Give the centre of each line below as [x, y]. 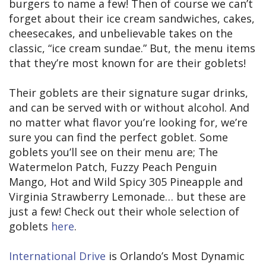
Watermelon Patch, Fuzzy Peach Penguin [113, 167]
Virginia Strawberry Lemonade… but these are [127, 196]
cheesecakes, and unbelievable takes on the [121, 33]
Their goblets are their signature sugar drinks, [129, 92]
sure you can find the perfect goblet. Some [118, 137]
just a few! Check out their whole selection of [124, 211]
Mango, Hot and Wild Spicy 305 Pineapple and [126, 181]
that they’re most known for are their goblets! [127, 63]
